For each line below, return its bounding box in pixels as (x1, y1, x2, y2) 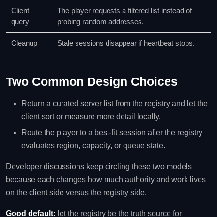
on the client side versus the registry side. (6, 188, 147, 197)
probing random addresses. (57, 18, 144, 26)
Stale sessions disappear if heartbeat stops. (57, 39, 195, 47)
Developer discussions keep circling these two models (6, 162, 192, 171)
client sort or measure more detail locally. (21, 112, 161, 121)
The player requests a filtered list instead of (57, 7, 192, 15)
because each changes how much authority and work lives (6, 175, 206, 184)
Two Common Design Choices (6, 75, 178, 88)
